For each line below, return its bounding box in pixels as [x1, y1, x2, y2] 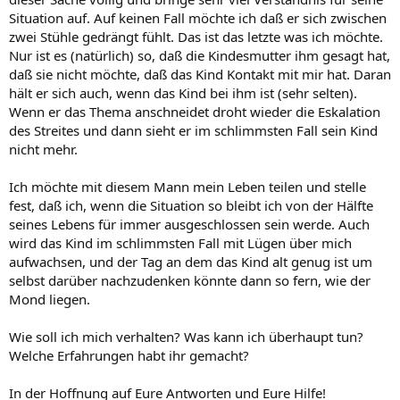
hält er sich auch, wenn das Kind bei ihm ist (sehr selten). [9, 83, 357, 102]
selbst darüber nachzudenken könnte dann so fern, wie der [9, 271, 371, 289]
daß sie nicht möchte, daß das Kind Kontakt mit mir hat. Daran [9, 64, 391, 83]
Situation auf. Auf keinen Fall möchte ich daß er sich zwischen [9, 8, 387, 27]
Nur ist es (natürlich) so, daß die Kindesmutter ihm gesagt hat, [9, 46, 390, 64]
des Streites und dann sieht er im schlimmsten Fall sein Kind [9, 121, 378, 139]
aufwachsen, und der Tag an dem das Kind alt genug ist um [9, 252, 372, 271]
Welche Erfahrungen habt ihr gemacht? [9, 346, 249, 364]
